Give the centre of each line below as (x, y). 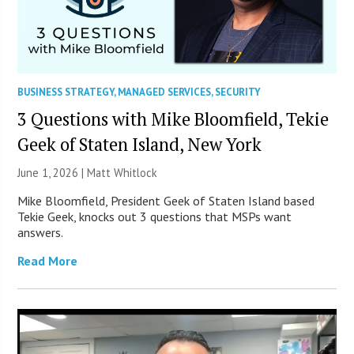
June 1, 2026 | (53, 172)
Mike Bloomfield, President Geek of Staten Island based (166, 200)
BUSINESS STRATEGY (66, 92)
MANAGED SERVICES (165, 92)
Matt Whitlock (122, 172)
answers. (41, 232)
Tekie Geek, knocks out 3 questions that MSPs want (155, 216)
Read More (48, 260)
